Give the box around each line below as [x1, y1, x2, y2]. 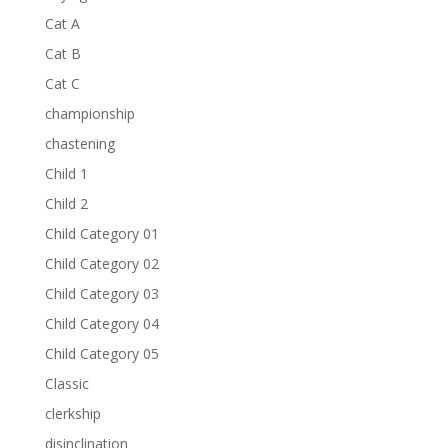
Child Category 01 [44, 224, 159, 243]
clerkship [44, 404, 101, 423]
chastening [44, 134, 115, 153]
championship [44, 104, 135, 123]
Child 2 [44, 194, 88, 213]
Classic [44, 374, 89, 393]
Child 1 [44, 164, 88, 183]
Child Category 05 [44, 344, 159, 363]
